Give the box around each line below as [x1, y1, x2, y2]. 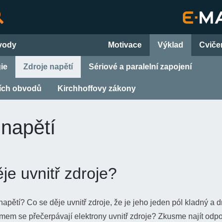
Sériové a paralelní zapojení [89, 62, 192, 71]
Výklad [158, 41, 183, 49]
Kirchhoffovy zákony [57, 84, 136, 93]
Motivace [108, 41, 142, 49]
